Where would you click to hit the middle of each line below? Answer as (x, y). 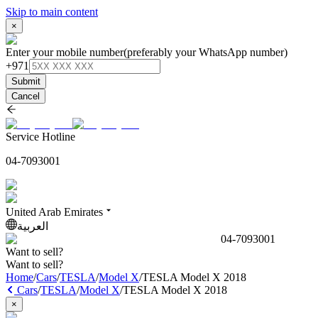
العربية (33, 226)
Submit (26, 81)
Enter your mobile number (65, 52)
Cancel (26, 96)
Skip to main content (52, 12)
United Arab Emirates (54, 212)
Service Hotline (40, 137)
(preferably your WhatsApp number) (205, 52)
